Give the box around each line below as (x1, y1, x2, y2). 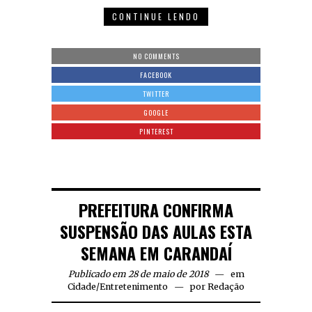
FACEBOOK (140, 70, 172, 81)
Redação (208, 281, 244, 292)
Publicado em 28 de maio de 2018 (68, 269, 208, 280)
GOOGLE (143, 107, 169, 118)
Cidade (68, 281, 96, 292)
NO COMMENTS (132, 51, 180, 62)
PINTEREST (139, 126, 173, 137)
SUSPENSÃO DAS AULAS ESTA (60, 219, 252, 244)
